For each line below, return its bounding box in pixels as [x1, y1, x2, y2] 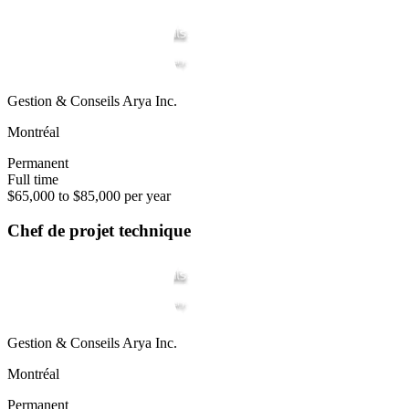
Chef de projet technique [7, 221, 191, 241]
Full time [7, 171, 58, 187]
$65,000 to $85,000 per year [7, 187, 171, 204]
